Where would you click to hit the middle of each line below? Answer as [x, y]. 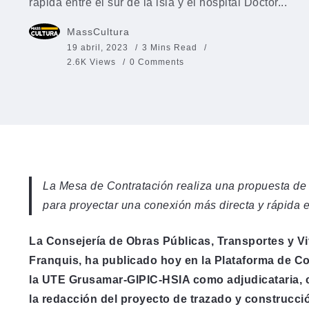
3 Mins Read [171, 48]
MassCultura [98, 32]
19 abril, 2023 [98, 48]
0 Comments [157, 62]
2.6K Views [91, 62]
